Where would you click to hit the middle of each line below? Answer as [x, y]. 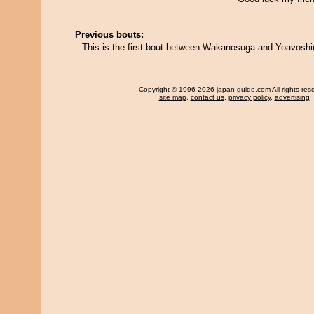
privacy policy [249, 97]
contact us [207, 97]
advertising [292, 97]
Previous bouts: [109, 35]
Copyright [154, 89]
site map [172, 97]
